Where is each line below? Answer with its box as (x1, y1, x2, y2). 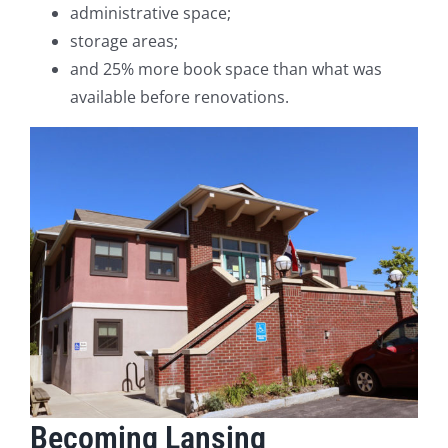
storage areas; (70, 29, 178, 52)
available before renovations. (70, 85, 289, 108)
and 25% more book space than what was (70, 57, 382, 80)
